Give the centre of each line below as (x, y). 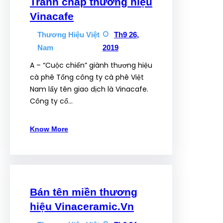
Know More (49, 129)
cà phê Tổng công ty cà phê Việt (87, 77)
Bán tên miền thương (84, 192)
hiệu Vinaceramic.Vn (82, 206)
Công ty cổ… (51, 101)
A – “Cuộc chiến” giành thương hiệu (91, 65)
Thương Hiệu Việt (68, 35)
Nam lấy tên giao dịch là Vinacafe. (89, 89)
